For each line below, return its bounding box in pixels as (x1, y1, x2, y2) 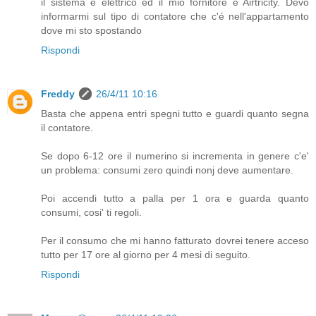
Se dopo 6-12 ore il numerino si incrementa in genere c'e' (41, 150, 309, 162)
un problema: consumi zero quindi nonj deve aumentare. (41, 164, 293, 176)
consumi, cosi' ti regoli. (41, 207, 142, 219)
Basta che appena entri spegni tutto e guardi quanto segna (41, 108, 309, 120)
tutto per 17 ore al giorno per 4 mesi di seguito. (41, 249, 250, 261)
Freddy (41, 88, 75, 100)
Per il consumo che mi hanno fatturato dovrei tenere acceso (41, 235, 309, 247)
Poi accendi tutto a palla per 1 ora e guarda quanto (41, 193, 309, 205)
